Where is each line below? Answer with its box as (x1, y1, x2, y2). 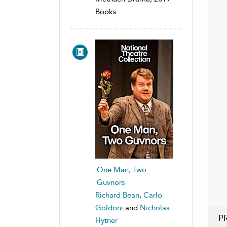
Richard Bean (95, 191, 139, 200)
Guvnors (97, 178, 125, 187)
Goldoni (95, 203, 123, 213)
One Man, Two (97, 165, 146, 175)
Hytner (95, 216, 118, 225)
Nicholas (140, 203, 169, 213)
